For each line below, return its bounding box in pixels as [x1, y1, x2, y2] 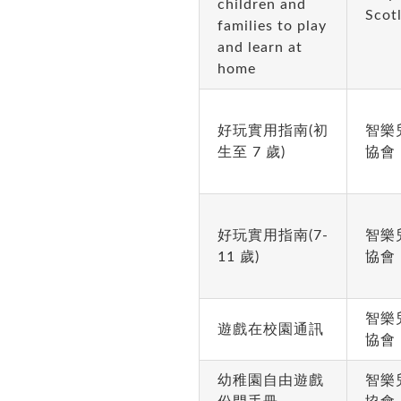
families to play [217, 19, 327, 33]
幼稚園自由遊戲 [217, 373, 324, 388]
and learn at [217, 40, 303, 55]
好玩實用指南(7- [217, 228, 328, 243]
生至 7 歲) [217, 145, 286, 159]
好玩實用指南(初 [217, 124, 328, 138]
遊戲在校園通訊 [217, 322, 324, 337]
